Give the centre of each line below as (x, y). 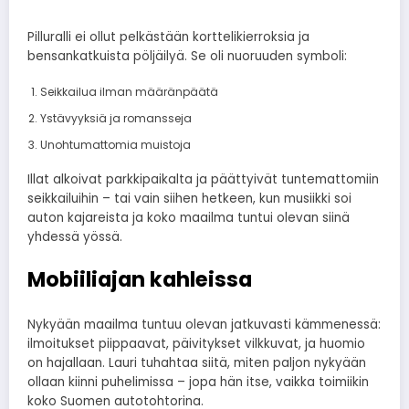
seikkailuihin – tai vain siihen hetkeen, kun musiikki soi (189, 199)
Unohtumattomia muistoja (115, 145)
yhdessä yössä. (75, 237)
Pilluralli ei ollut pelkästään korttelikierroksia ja (168, 37)
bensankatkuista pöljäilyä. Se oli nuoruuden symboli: (187, 57)
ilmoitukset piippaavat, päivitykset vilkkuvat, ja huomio (196, 344)
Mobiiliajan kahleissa (140, 279)
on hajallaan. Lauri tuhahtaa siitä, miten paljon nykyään (197, 363)
